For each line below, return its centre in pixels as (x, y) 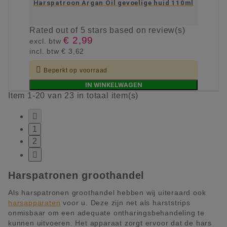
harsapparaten (34, 203)
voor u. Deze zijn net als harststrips (125, 203)
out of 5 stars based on (102, 30)
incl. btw (46, 51)
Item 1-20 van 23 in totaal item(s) (73, 96)
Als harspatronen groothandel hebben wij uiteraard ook (107, 193)
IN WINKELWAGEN (113, 85)
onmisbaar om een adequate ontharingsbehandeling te (106, 213)
